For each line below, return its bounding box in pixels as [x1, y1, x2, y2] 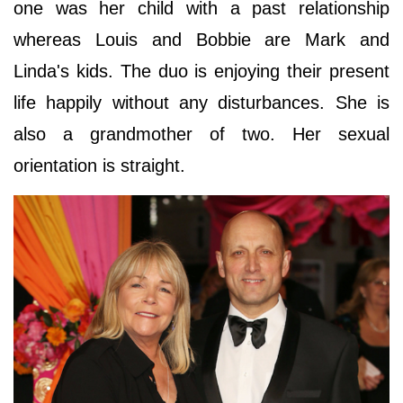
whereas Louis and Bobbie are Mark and [13, 29, 390, 49]
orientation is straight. [13, 155, 191, 175]
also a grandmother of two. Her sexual [13, 123, 390, 144]
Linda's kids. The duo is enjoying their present [13, 60, 390, 81]
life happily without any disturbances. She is [13, 92, 390, 112]
